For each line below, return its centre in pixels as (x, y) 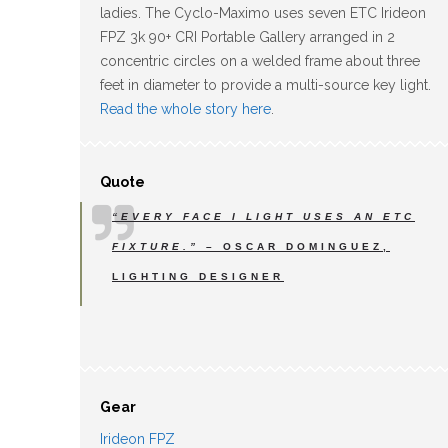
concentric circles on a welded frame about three (260, 60)
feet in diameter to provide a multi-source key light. (265, 84)
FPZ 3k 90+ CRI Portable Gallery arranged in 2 (247, 36)
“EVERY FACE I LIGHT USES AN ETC (263, 216)
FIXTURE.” (155, 246)
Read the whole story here (185, 108)
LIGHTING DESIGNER (198, 276)
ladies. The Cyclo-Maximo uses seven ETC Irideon (263, 12)
